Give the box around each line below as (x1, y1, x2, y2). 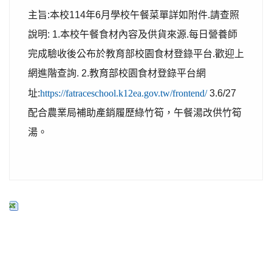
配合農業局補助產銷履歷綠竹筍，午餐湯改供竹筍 (28, 107, 242, 118)
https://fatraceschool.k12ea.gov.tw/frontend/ (40, 88, 207, 98)
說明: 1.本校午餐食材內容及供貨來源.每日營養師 (28, 29, 237, 39)
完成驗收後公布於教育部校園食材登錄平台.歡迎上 (28, 49, 244, 59)
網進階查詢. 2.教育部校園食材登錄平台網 (28, 68, 206, 78)
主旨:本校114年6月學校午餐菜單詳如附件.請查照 (28, 10, 239, 20)
